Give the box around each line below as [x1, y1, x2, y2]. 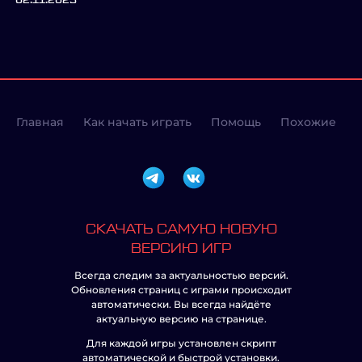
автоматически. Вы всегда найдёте [90, 298, 271, 310]
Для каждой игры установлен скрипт [86, 337, 276, 349]
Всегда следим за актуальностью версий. [74, 269, 288, 281]
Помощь [211, 115, 261, 129]
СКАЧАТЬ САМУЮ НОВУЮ [85, 222, 277, 236]
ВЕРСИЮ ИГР [131, 242, 231, 255]
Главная [16, 115, 64, 129]
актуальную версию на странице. [95, 313, 267, 325]
